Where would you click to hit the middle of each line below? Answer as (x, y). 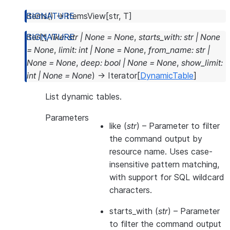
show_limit (201, 63)
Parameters (67, 118)
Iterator (122, 75)
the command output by (156, 139)
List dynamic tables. (83, 97)
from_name (170, 50)
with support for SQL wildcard (167, 177)
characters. (131, 190)
